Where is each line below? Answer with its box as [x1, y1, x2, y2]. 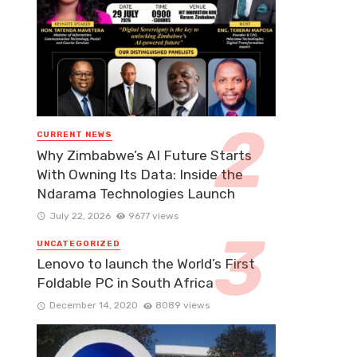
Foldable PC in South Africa [37, 274, 214, 291]
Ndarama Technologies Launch [37, 185, 235, 202]
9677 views [128, 210, 179, 222]
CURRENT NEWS [37, 130, 112, 140]
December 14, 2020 [49, 299, 138, 311]
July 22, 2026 [49, 210, 111, 222]
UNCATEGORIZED [37, 238, 120, 249]
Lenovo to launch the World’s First [37, 255, 255, 272]
